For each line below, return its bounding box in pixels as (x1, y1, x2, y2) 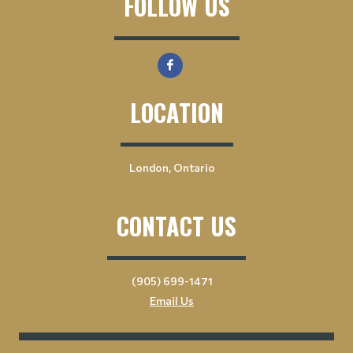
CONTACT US (117, 207, 236, 243)
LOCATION (129, 94, 224, 130)
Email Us (150, 293, 194, 307)
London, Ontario (128, 160, 215, 174)
